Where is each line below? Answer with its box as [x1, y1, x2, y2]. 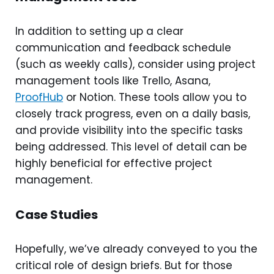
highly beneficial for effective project [15, 155, 212, 171]
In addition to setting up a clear [15, 23, 183, 39]
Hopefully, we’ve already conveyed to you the [15, 241, 257, 256]
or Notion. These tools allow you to [63, 89, 246, 105]
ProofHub [15, 89, 63, 105]
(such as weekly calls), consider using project [15, 56, 256, 72]
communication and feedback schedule [15, 40, 231, 55]
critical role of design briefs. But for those [15, 257, 232, 273]
